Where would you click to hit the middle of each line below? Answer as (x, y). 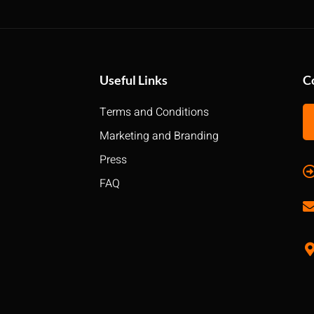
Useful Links (134, 80)
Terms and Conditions (154, 112)
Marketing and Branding (159, 136)
